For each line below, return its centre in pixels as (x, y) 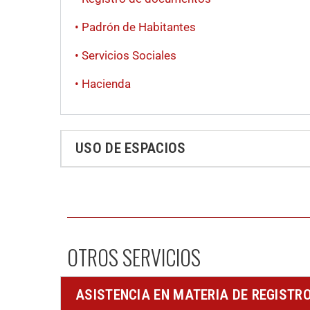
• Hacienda (103, 83)
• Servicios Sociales (126, 55)
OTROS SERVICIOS (134, 257)
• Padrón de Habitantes (135, 27)
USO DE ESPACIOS (131, 148)
